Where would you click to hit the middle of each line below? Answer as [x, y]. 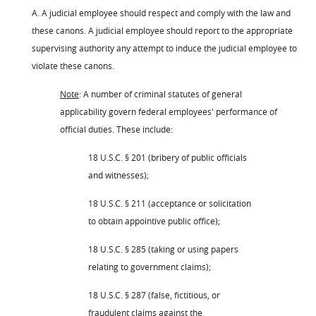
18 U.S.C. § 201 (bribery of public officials [168, 157]
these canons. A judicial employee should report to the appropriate [162, 30]
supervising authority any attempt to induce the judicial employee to [164, 48]
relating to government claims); [150, 266]
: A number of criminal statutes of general [160, 93]
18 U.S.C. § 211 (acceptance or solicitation [170, 203]
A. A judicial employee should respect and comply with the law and [161, 12]
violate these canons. [73, 65]
